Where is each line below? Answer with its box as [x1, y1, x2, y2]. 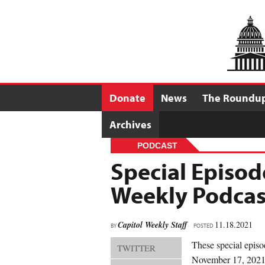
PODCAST [137, 141, 177, 150]
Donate [109, 91, 146, 105]
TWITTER [117, 242, 156, 254]
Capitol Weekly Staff [118, 219, 188, 231]
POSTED [192, 222, 215, 230]
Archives [109, 118, 151, 131]
